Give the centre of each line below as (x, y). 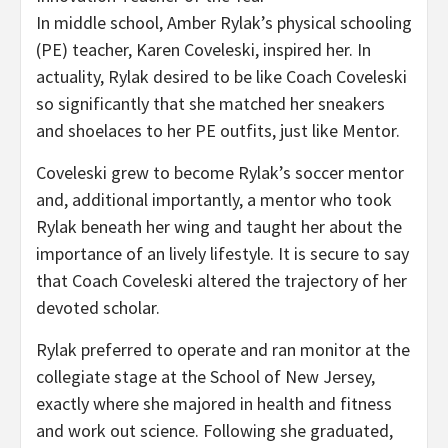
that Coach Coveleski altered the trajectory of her (221, 280)
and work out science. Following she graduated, (214, 430)
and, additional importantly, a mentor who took (214, 199)
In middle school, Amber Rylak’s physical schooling (224, 22)
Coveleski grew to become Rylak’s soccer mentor (220, 172)
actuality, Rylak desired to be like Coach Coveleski (221, 76)
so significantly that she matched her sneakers (210, 103)
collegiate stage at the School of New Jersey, (205, 376)
